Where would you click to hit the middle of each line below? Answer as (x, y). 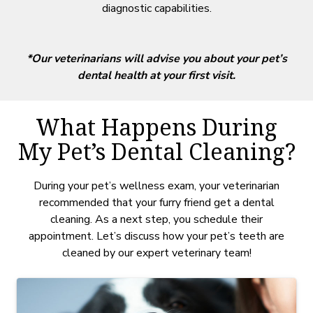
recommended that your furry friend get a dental (156, 202)
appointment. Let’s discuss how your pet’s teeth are (156, 236)
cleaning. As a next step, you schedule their (156, 219)
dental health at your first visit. (156, 75)
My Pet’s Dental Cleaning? (156, 154)
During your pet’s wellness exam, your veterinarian (156, 185)
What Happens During (156, 129)
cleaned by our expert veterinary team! (156, 253)
